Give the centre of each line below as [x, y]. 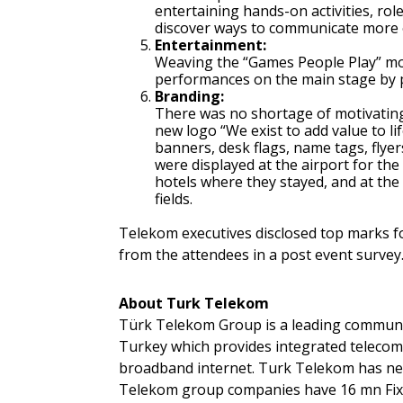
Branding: [189, 97]
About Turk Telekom [194, 304]
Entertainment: [210, 45]
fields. [174, 199]
